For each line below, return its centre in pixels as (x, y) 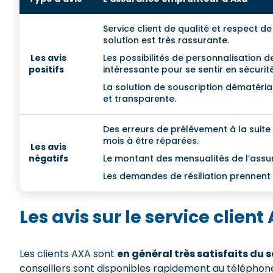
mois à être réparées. (151, 141)
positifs (46, 69)
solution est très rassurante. (166, 40)
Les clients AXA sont (68, 254)
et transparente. (142, 99)
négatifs (48, 158)
